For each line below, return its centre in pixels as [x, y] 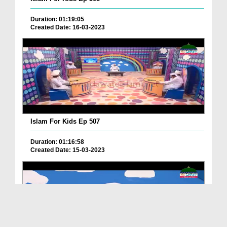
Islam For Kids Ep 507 [65, 122]
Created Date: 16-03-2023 [68, 27]
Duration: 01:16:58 [57, 142]
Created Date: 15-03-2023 [68, 150]
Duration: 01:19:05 [57, 19]
